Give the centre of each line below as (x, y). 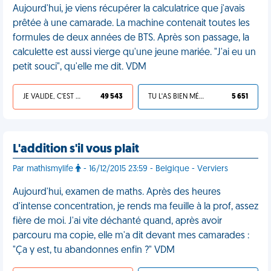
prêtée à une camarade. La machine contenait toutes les (131, 24)
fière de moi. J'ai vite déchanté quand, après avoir (117, 221)
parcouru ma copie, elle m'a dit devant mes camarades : (131, 236)
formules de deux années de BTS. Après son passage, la (131, 38)
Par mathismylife (44, 169)
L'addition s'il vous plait (76, 149)
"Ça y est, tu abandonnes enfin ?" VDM (94, 250)
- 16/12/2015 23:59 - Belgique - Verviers (155, 169)
